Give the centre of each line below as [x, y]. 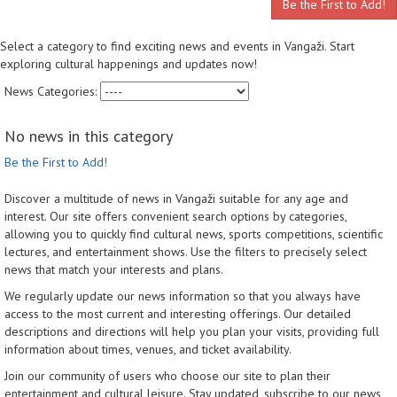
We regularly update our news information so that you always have [183, 296]
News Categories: [52, 92]
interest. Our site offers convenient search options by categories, [175, 217]
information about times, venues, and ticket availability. [148, 350]
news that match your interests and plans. [114, 270]
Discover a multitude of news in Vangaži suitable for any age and [176, 199]
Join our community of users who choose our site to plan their [167, 376]
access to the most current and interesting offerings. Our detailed [178, 314]
